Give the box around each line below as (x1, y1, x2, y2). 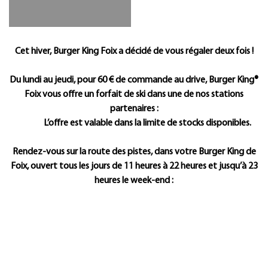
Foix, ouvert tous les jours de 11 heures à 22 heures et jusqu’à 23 (10, 161, 258, 171)
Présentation (86, 31, 182, 50)
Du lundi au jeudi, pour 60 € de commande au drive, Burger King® (10, 75, 258, 85)
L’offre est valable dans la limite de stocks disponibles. (17, 118, 251, 128)
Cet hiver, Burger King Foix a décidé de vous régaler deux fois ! (14, 46, 254, 56)
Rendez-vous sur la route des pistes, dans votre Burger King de (12, 147, 256, 157)
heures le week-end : (95, 175, 173, 185)
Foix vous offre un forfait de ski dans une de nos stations (25, 89, 243, 99)
